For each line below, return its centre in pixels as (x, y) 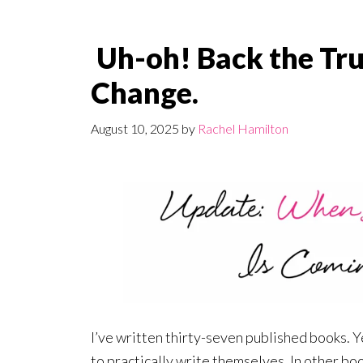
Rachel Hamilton (243, 128)
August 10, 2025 (135, 128)
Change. (145, 92)
